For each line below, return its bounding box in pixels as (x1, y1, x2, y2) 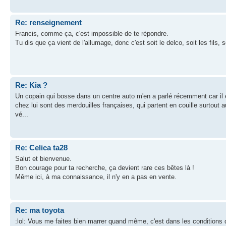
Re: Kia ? (15, 80, 47, 89)
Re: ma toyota (15, 205, 64, 214)
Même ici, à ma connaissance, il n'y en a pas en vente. (15, 173, 177, 181)
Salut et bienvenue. (15, 155, 72, 162)
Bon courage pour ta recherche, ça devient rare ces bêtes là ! (15, 164, 194, 172)
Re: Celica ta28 (15, 143, 68, 152)
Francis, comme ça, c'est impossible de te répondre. (15, 30, 168, 37)
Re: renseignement (15, 18, 82, 27)
